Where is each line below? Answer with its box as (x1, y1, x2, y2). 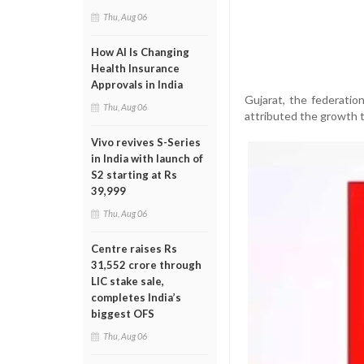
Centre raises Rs (91, 242, 177, 255)
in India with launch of (91, 152, 203, 165)
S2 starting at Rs (91, 168, 177, 181)
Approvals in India (91, 78, 183, 91)
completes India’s (91, 291, 181, 304)
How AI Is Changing (91, 45, 189, 58)
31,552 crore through (91, 258, 201, 271)
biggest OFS (91, 307, 154, 320)
